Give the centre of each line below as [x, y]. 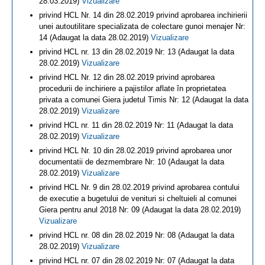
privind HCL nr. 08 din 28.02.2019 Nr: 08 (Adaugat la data [137, 235]
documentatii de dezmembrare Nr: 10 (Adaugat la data [132, 162]
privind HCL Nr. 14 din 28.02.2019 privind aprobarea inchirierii [143, 15]
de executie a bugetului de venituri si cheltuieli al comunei [138, 198]
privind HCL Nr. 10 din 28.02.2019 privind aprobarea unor [135, 151]
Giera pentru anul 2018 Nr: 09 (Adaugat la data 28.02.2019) [140, 210]
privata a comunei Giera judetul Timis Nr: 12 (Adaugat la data [144, 100]
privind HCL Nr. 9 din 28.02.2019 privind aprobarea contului [139, 187]
